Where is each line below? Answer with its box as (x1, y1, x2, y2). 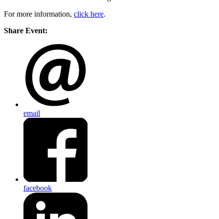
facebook (23, 183, 52, 192)
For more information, (4, 10, 74, 19)
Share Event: (4, 26, 47, 35)
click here (74, 10, 104, 19)
